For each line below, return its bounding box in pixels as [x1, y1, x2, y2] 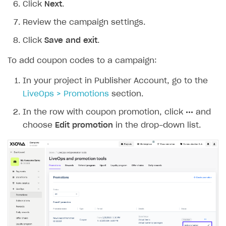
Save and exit [44, 36, 97, 44]
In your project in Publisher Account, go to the [23, 77, 208, 85]
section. [109, 90, 143, 98]
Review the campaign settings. [23, 18, 145, 26]
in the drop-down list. [113, 121, 201, 129]
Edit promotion [55, 121, 113, 129]
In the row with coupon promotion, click [23, 108, 186, 116]
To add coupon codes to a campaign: [8, 56, 157, 65]
